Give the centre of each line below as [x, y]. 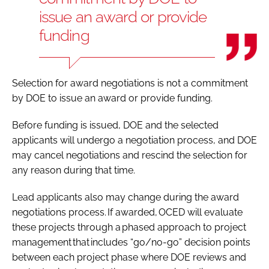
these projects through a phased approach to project [129, 227]
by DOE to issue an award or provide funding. [113, 98]
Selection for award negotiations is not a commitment [130, 83]
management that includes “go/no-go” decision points [131, 242]
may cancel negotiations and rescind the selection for [130, 155]
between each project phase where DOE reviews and [129, 257]
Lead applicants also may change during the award [125, 197]
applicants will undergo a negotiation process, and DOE [134, 140]
